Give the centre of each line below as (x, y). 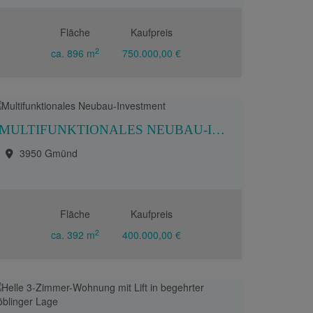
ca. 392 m (73, 235)
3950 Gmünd (49, 153)
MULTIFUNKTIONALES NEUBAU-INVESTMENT (218, 130)
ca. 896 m (73, 53)
